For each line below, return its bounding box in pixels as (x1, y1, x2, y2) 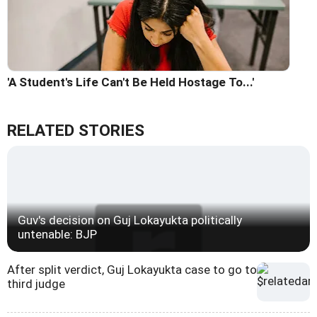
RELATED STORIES (7, 121, 144, 141)
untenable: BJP (18, 227, 97, 242)
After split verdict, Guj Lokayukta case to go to (7, 263, 257, 277)
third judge (7, 277, 65, 292)
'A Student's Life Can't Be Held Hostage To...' (7, 75, 254, 90)
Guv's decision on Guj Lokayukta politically (18, 213, 242, 228)
